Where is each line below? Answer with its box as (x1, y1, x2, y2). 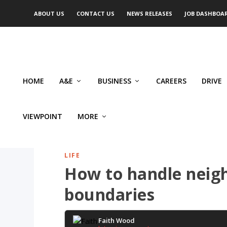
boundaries (64, 183, 155, 205)
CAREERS (156, 76, 186, 86)
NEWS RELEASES (127, 10, 173, 17)
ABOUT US (34, 10, 65, 17)
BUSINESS (98, 76, 131, 86)
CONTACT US (77, 10, 115, 17)
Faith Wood (98, 216, 135, 225)
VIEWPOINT (23, 111, 62, 122)
